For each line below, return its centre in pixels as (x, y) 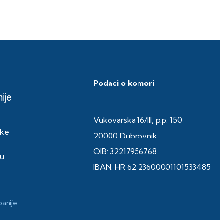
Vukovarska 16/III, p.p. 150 (138, 120)
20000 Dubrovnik (125, 136)
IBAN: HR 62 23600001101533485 (152, 167)
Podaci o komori (124, 83)
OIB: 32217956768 (125, 151)
